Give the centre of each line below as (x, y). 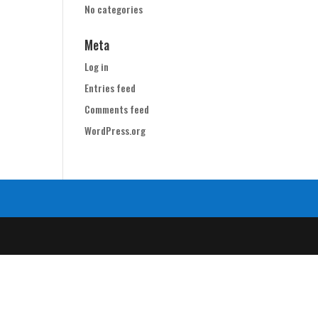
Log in (97, 66)
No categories (114, 9)
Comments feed (117, 109)
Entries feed (110, 88)
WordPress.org (115, 130)
